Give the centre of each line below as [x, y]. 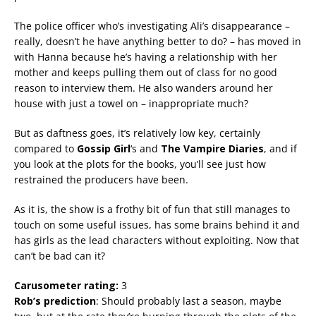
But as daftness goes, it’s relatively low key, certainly [137, 133]
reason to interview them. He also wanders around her [144, 88]
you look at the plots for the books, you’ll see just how [140, 164]
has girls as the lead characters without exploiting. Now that [157, 241]
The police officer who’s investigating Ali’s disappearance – [152, 26]
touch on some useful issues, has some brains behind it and [157, 225]
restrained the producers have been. [101, 180]
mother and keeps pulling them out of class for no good [146, 73]
